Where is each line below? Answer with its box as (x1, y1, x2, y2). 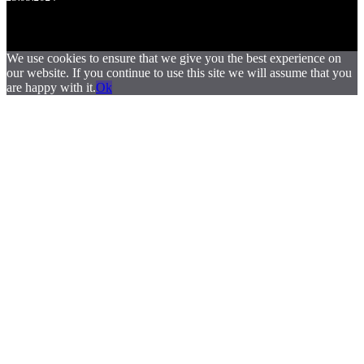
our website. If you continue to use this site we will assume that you (6, 66, 352, 80)
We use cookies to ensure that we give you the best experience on (6, 51, 341, 65)
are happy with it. (6, 80, 96, 94)
